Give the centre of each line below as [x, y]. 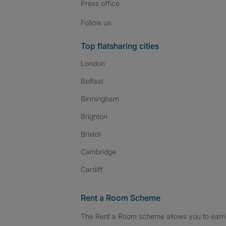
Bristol [91, 134]
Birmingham [100, 99]
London [93, 63]
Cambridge [98, 152]
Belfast [92, 81]
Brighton [94, 116]
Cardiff [92, 169]
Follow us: [97, 22]
